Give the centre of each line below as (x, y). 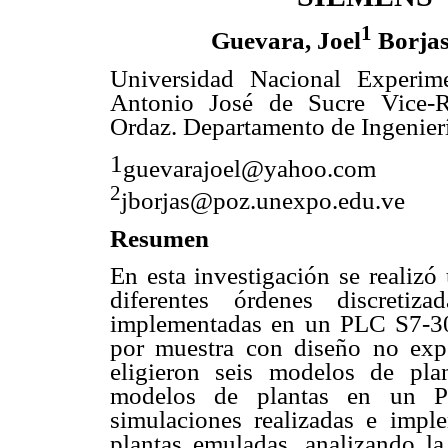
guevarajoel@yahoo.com (249, 169)
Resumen (159, 238)
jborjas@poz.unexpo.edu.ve (263, 201)
